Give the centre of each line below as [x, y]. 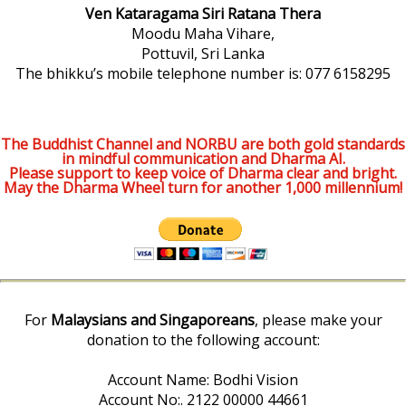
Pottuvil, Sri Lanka [203, 53]
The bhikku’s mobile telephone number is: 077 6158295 [203, 73]
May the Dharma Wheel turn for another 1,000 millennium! [203, 188]
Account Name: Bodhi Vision [203, 380]
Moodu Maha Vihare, [203, 33]
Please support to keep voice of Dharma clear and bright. [203, 174]
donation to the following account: [203, 340]
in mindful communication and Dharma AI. [203, 159]
